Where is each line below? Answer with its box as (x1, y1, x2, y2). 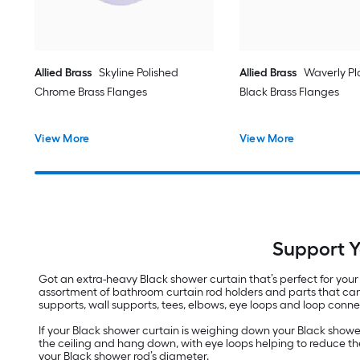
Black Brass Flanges (239, 84, 339, 99)
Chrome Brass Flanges (35, 84, 148, 99)
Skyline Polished (99, 65, 179, 80)
